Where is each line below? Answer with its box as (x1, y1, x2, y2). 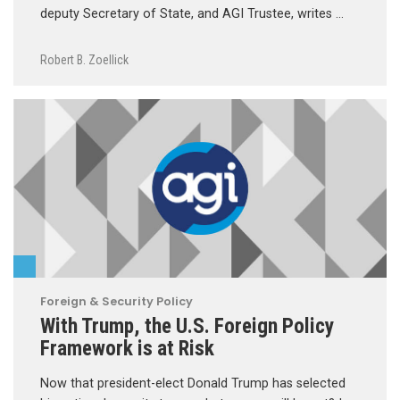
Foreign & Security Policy (40, 293, 193, 309)
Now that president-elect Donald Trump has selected (40, 375, 346, 391)
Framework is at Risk (40, 335, 214, 361)
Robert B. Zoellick (40, 52, 129, 67)
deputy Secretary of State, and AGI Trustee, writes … (40, 5, 344, 21)
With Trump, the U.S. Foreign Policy (40, 312, 334, 338)
